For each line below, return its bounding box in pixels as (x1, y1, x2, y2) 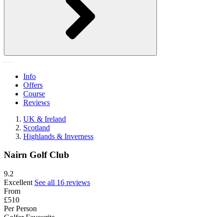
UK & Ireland (23, 114, 66, 123)
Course (23, 89, 45, 98)
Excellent (4, 178, 32, 187)
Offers (23, 80, 43, 89)
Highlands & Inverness (23, 132, 93, 140)
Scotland (23, 123, 50, 132)
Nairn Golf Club (4, 150, 69, 160)
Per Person (4, 204, 37, 213)
